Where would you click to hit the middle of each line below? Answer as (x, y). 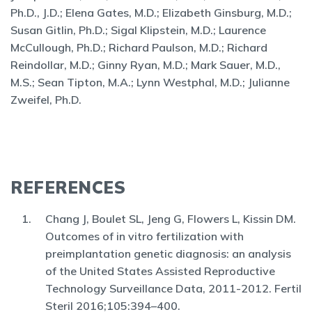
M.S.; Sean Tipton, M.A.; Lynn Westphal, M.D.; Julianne (150, 82)
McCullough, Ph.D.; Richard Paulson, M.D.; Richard (139, 47)
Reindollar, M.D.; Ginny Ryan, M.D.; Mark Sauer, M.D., (146, 65)
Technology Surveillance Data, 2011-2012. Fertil (173, 288)
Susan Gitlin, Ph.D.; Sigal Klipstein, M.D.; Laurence (138, 30)
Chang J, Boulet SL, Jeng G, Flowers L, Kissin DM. (171, 219)
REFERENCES (68, 187)
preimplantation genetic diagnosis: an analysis (168, 253)
